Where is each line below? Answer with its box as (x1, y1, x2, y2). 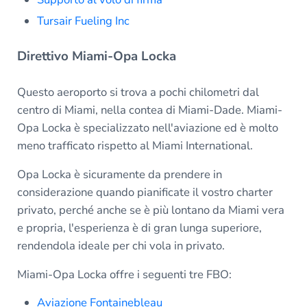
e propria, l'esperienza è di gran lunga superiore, (16, 220, 262, 236)
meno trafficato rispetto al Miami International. (16, 138, 253, 154)
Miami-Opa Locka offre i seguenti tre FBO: (16, 267, 232, 283)
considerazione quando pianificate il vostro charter (16, 184, 273, 201)
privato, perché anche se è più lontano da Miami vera (16, 202, 284, 219)
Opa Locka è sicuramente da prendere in (16, 167, 222, 183)
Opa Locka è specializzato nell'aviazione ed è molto (16, 120, 278, 136)
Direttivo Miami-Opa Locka (16, 47, 176, 66)
